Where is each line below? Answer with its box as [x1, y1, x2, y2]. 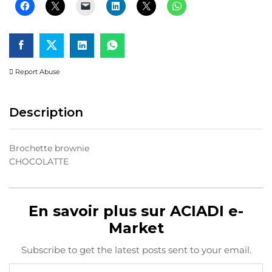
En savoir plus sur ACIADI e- [29, 202, 243, 220]
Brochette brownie [9, 142, 89, 154]
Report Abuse [13, 67, 60, 76]
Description [9, 104, 83, 120]
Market [108, 219, 164, 237]
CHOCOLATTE [9, 155, 69, 167]
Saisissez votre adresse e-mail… [8, 257, 33, 268]
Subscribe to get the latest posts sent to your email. [21, 243, 251, 256]
